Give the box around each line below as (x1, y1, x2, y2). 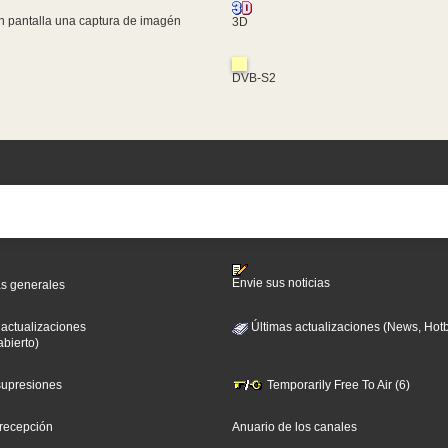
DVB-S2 (231, 70, 276, 85)
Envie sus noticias (231, 276, 330, 291)
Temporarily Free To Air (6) (263, 377, 410, 392)
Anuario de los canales (231, 419, 357, 434)
